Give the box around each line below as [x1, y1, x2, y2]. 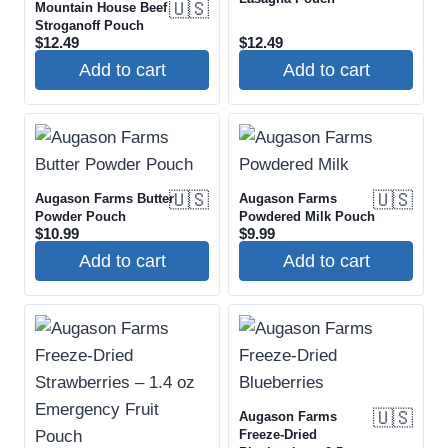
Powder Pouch [35, 209, 126, 225]
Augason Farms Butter [35, 191, 174, 207]
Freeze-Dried [239, 427, 317, 443]
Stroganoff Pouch [35, 18, 144, 34]
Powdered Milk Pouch [239, 209, 375, 225]
